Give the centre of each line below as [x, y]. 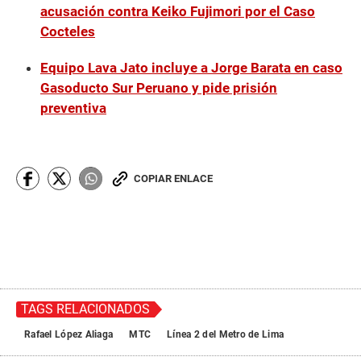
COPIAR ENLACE [173, 179]
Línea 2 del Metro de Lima [226, 335]
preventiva [73, 108]
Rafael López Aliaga [69, 335]
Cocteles [68, 32]
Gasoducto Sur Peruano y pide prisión [159, 88]
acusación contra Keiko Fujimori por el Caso [178, 12]
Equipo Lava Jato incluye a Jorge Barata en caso [191, 68]
